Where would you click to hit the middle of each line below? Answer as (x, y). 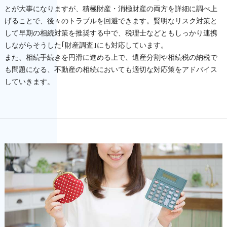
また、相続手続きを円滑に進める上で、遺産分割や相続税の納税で (111, 57)
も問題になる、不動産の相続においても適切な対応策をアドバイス (111, 69)
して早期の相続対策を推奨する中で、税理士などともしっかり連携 (111, 33)
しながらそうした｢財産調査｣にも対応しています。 (86, 45)
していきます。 (29, 81)
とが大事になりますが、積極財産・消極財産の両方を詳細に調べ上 (111, 8)
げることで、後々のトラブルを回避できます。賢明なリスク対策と (111, 21)
